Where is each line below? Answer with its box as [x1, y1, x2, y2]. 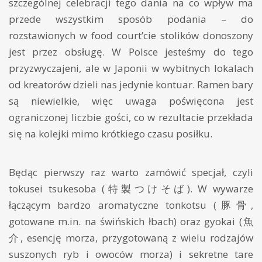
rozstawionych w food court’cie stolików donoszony [9, 29, 253, 43]
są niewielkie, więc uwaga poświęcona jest [9, 94, 253, 108]
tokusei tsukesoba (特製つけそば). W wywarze [9, 182, 253, 196]
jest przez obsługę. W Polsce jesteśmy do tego [9, 45, 253, 59]
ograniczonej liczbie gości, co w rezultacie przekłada [9, 111, 253, 125]
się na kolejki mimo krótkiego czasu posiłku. [9, 127, 212, 141]
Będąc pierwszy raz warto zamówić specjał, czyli [9, 166, 253, 180]
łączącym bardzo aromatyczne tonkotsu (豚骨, [9, 198, 253, 212]
